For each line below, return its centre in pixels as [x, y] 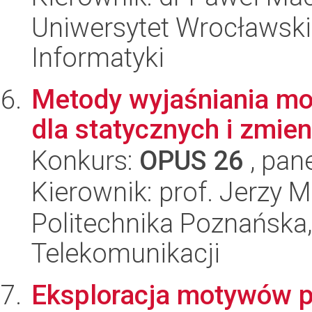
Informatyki [98, 57]
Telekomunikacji [126, 253]
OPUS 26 [192, 161]
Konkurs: [85, 161]
